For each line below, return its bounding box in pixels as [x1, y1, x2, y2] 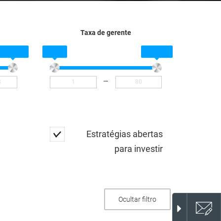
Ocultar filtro [118, 195, 156, 203]
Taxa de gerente [80, 28, 132, 37]
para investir [114, 143, 163, 154]
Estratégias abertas [86, 128, 163, 139]
